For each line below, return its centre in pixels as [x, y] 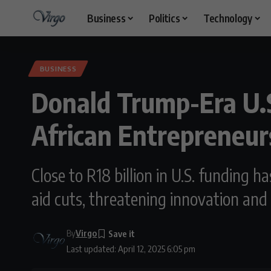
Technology [227, 18]
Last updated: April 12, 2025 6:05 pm [131, 249]
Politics [164, 18]
